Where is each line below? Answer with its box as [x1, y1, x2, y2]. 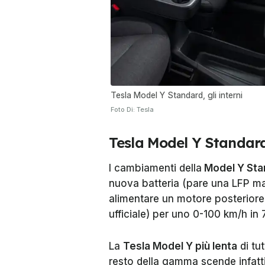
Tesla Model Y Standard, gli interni [111, 89, 243, 100]
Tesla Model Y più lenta [123, 240, 237, 252]
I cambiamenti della [109, 161, 202, 174]
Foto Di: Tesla [111, 105, 154, 114]
